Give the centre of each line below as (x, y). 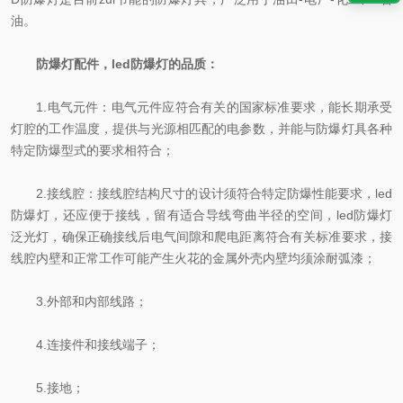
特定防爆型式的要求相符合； (93, 150)
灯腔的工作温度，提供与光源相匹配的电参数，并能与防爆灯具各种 (201, 129)
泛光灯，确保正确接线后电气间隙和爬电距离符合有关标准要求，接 (201, 237)
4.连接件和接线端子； (85, 345)
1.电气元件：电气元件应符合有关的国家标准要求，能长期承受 (201, 107)
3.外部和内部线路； (79, 301)
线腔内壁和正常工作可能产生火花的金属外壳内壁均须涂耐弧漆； (193, 258)
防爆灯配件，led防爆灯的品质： (127, 64)
